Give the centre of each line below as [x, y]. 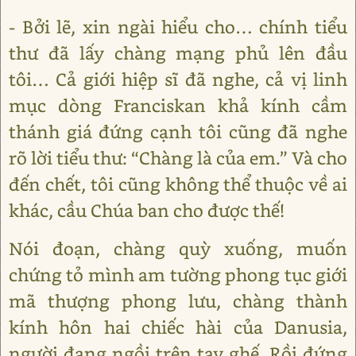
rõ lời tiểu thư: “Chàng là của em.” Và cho [178, 158]
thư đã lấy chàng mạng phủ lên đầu [178, 53]
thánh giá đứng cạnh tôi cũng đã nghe [178, 132]
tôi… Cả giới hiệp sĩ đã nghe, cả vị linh [178, 79]
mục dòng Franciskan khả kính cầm [178, 105]
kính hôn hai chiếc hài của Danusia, [178, 327]
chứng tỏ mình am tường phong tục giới [178, 275]
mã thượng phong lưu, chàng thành [178, 301]
